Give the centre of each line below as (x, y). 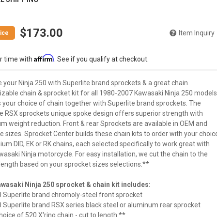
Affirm (44, 58)
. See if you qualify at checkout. (101, 59)
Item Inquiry (196, 33)
